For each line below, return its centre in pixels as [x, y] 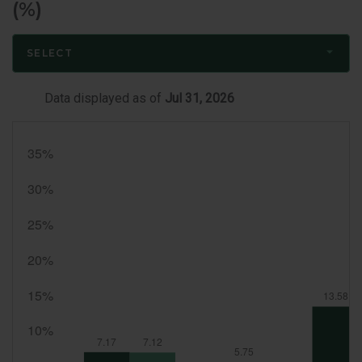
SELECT [50, 53]
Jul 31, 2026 [200, 99]
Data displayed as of [105, 99]
